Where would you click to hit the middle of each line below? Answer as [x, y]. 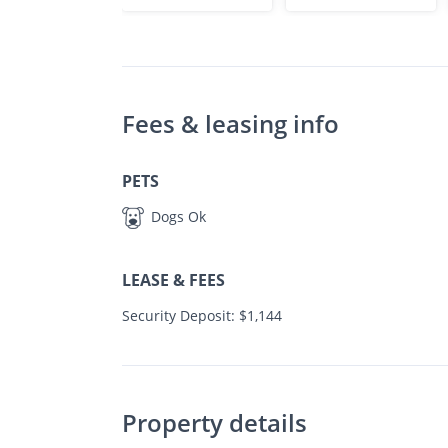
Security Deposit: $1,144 [202, 316]
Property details [214, 423]
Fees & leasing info [230, 123]
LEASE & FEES [173, 280]
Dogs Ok [176, 216]
